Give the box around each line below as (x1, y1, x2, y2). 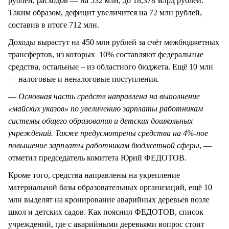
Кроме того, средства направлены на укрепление (8, 171, 180, 180)
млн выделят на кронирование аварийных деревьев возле (8, 195, 210, 204)
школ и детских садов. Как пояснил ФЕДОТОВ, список (8, 208, 203, 217)
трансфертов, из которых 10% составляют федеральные (8, 50, 203, 59)
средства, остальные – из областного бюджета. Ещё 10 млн (8, 62, 213, 72)
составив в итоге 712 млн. (8, 20, 99, 29)
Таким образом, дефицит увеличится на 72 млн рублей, (8, 8, 202, 17)
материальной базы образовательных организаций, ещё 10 (8, 183, 212, 192)
